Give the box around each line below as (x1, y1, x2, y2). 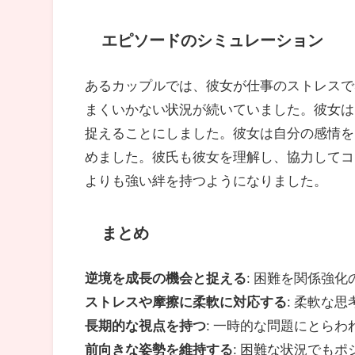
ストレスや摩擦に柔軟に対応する (85, 294, 288, 308)
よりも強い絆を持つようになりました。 (85, 173, 328, 187)
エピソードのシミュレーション (101, 32, 323, 48)
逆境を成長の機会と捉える (85, 270, 247, 284)
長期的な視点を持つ (85, 318, 207, 332)
